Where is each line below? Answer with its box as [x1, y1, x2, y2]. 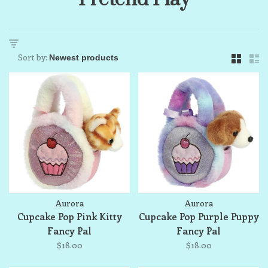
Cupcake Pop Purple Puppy [138, 210, 259, 223]
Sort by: [18, 51, 47, 63]
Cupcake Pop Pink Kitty [17, 210, 122, 223]
